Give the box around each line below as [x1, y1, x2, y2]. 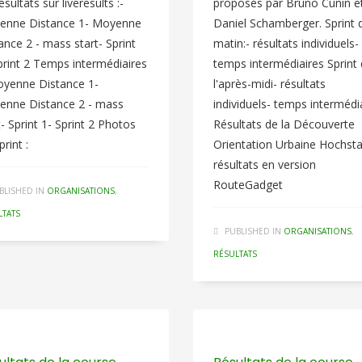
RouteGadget [213, 177, 283, 192]
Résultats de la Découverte [213, 116, 355, 132]
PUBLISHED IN [224, 225, 281, 237]
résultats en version [213, 157, 316, 172]
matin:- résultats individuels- [213, 36, 359, 51]
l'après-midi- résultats [213, 76, 326, 91]
